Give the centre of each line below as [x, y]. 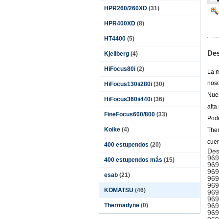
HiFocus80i [120, 69]
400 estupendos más [133, 160]
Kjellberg [117, 54]
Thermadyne [122, 205]
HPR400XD [120, 23]
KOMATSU [119, 190]
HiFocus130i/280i [128, 84]
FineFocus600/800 [130, 114]
